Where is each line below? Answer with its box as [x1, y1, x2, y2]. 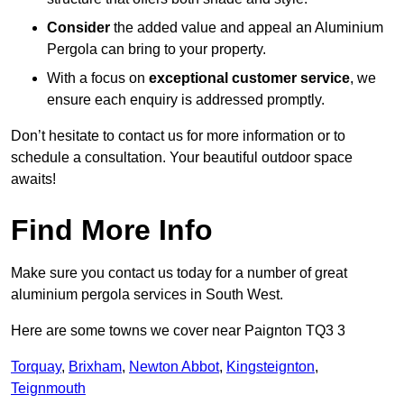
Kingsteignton [226, 359, 315, 375]
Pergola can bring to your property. [47, 41, 266, 58]
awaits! [11, 171, 56, 188]
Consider [47, 20, 110, 36]
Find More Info [11, 214, 213, 247]
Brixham [69, 359, 122, 375]
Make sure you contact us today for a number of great [11, 265, 347, 281]
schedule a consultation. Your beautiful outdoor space [11, 150, 353, 166]
